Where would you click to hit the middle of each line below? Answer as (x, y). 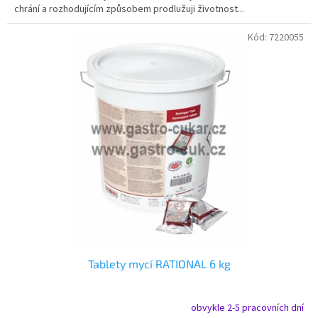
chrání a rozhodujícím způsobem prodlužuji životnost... (129, 10)
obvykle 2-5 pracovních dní (247, 308)
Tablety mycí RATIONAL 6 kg (159, 263)
